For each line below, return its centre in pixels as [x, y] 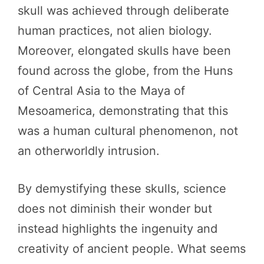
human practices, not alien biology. [115, 30]
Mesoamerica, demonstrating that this [123, 110]
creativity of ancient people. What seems [132, 248]
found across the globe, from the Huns [125, 70]
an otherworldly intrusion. [89, 151]
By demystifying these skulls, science [122, 188]
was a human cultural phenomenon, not [128, 131]
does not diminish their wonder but [115, 208]
